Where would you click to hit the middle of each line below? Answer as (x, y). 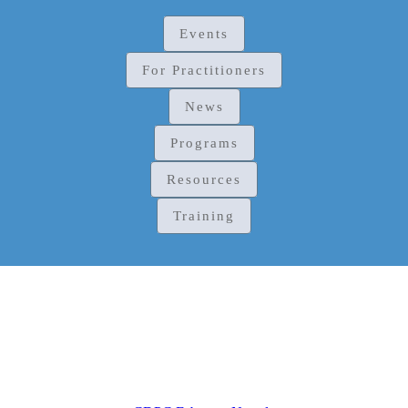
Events (204, 33)
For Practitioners (204, 70)
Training (204, 215)
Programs (204, 143)
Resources (204, 179)
